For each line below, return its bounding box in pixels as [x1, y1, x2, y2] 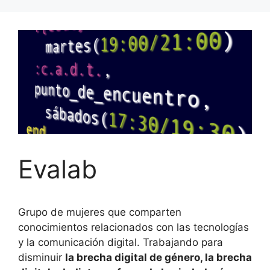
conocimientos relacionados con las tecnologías [18, 221, 249, 234]
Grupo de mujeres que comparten [18, 206, 181, 219]
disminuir [18, 251, 65, 264]
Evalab [18, 154, 97, 185]
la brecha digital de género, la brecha [65, 251, 252, 264]
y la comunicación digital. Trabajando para [18, 236, 223, 249]
